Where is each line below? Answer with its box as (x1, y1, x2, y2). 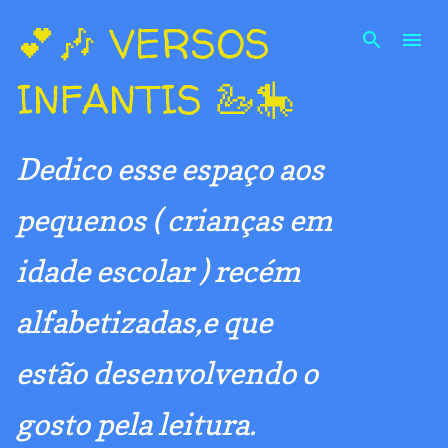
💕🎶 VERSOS (16, 16, 270, 71)
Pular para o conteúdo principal (79, 12, 369, 38)
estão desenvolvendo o (16, 355, 318, 391)
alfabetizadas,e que (16, 304, 272, 340)
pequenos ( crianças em (16, 202, 332, 238)
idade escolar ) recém (16, 253, 300, 289)
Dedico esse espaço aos (16, 151, 324, 187)
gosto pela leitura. (16, 406, 256, 442)
